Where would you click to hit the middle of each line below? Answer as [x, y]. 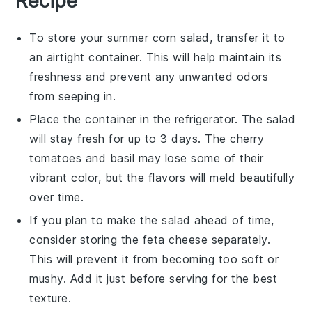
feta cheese [175, 240]
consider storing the [86, 240]
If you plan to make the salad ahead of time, [152, 220]
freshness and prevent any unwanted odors [149, 77]
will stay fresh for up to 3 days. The [130, 139]
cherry [247, 139]
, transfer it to [247, 38]
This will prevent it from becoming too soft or [154, 259]
